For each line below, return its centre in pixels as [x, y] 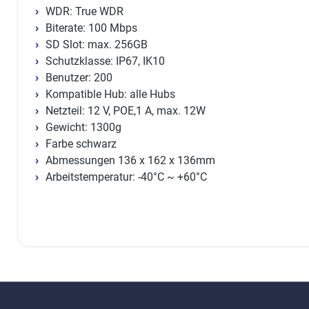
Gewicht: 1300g [83, 128]
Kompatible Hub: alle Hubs [110, 94]
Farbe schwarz [81, 144]
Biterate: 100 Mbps [91, 28]
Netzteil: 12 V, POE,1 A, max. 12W [126, 111]
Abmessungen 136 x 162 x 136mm [130, 161]
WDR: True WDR [84, 12]
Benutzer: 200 [79, 78]
